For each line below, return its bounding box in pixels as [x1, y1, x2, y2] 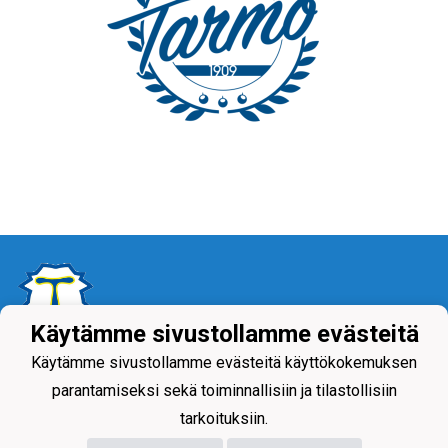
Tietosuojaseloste [15, 358, 160, 380]
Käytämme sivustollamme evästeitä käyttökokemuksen [31, 353, 417, 373]
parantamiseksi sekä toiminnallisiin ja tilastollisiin [51, 381, 397, 401]
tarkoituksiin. [180, 409, 268, 429]
